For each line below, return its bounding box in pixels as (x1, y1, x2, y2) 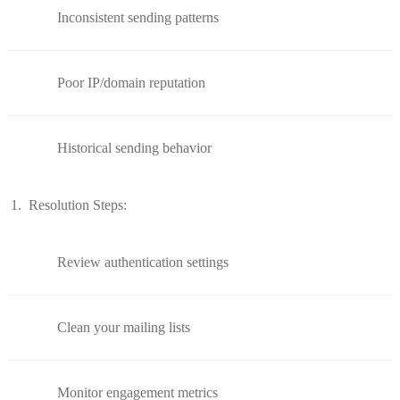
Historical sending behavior (57, 139, 212, 155)
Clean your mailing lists (57, 319, 190, 335)
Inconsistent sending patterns (57, 9, 219, 25)
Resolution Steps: (29, 196, 127, 212)
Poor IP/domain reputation (57, 74, 205, 90)
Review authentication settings (57, 254, 229, 270)
